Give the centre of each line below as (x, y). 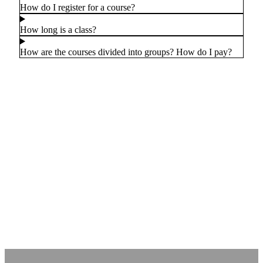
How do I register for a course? (77, 7)
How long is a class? (58, 29)
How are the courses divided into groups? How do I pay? (126, 52)
